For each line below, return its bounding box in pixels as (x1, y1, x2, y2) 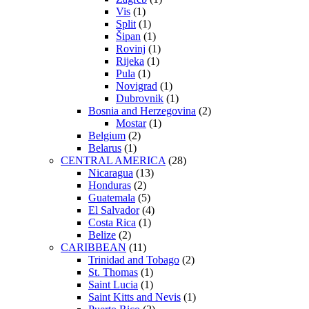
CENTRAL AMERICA (61, 154, 166, 166)
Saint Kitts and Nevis (88, 290, 181, 303)
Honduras (88, 179, 131, 191)
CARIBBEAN (61, 241, 126, 253)
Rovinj (116, 42, 146, 54)
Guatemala (88, 191, 135, 203)
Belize (88, 228, 116, 241)
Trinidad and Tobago (88, 253, 179, 266)
